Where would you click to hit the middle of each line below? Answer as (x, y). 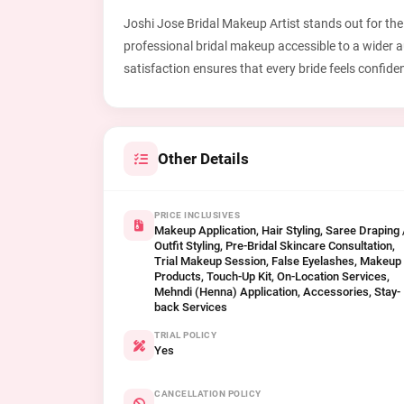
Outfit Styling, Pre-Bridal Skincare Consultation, (275, 246)
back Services (191, 307)
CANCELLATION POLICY (208, 394)
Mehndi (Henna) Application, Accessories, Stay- (277, 292)
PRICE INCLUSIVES (197, 215)
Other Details (203, 159)
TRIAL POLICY (185, 335)
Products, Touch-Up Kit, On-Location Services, (272, 276)
